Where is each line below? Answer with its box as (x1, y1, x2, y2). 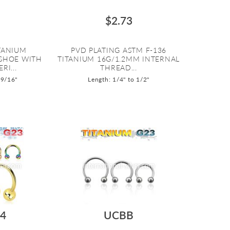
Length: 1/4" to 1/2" (88, 75, 149, 83)
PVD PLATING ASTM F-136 (71, 45, 167, 54)
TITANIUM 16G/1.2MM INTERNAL (57, 54, 180, 63)
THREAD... (100, 63, 137, 72)
